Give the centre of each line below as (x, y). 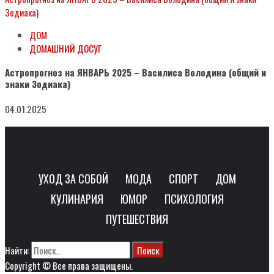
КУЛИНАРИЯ (77, 199)
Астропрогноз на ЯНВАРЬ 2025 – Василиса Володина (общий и (135, 72)
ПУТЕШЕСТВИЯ (137, 219)
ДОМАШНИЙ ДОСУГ (65, 48)
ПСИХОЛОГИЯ (194, 199)
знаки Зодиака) (38, 84)
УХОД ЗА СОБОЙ (73, 179)
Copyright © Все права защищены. (69, 266)
